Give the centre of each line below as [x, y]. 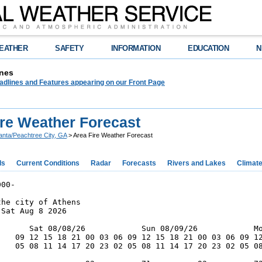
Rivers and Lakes [196, 163]
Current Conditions [48, 163]
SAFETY [70, 48]
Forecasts [139, 163]
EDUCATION [208, 48]
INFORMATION [136, 48]
